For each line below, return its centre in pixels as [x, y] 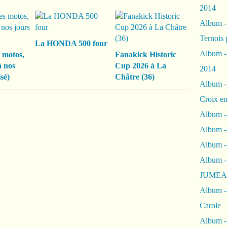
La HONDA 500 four [71, 43]
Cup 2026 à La [140, 66]
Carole [210, 205]
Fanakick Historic [145, 54]
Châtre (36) [135, 77]
